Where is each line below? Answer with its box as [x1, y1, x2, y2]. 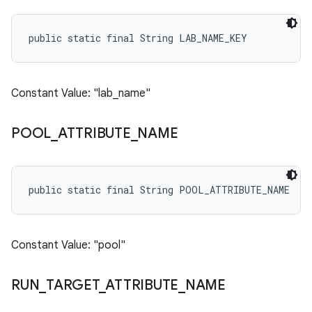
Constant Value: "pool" [11, 238, 125, 252]
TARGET [46, 276, 99, 294]
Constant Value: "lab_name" [11, 86, 150, 100]
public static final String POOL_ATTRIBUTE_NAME [29, 183, 290, 196]
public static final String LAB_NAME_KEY [29, 31, 247, 45]
